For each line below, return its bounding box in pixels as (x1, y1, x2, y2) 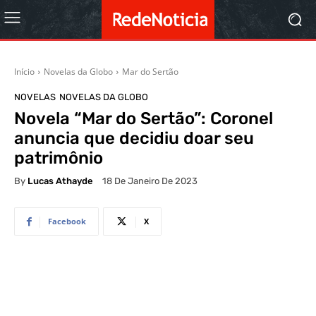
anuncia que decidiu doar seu (14, 128, 254, 148)
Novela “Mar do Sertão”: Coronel (14, 109, 273, 128)
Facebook (48, 216, 86, 227)
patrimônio (14, 148, 103, 168)
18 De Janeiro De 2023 (102, 176, 197, 187)
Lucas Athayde (28, 175, 93, 186)
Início (14, 66, 35, 78)
